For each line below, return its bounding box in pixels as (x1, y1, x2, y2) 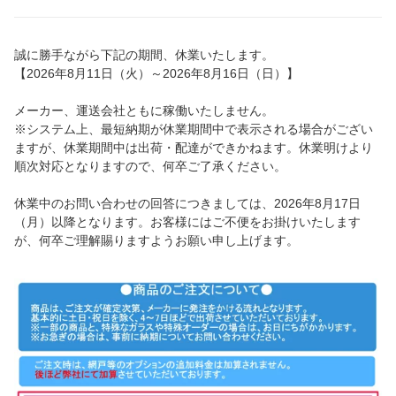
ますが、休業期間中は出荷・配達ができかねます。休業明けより (14, 141, 373, 156)
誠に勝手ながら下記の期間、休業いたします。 (14, 48, 274, 63)
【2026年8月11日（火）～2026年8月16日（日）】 (14, 66, 299, 81)
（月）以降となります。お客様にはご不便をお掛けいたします (14, 215, 361, 230)
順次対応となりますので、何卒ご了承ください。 (14, 159, 286, 174)
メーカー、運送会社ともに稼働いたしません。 (14, 103, 274, 118)
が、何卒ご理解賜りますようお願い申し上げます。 (14, 233, 299, 248)
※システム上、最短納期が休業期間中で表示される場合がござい (14, 122, 373, 137)
